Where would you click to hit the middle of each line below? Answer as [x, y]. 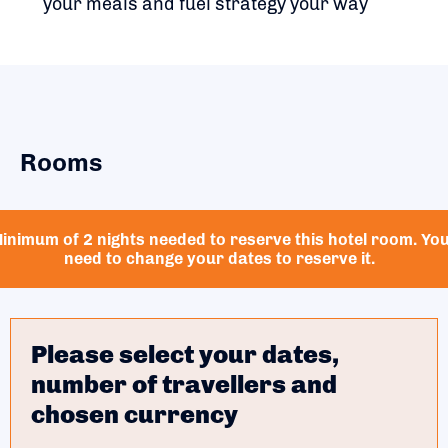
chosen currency [134, 413]
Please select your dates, [185, 353]
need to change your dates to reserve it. [219, 258]
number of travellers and [184, 383]
